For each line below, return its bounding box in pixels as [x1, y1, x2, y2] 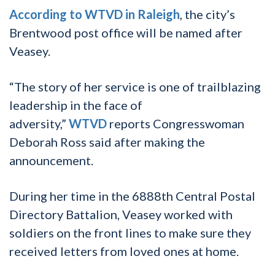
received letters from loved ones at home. [9, 244, 239, 259]
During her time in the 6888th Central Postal [9, 188, 255, 204]
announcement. [9, 153, 93, 168]
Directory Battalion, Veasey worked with [9, 207, 233, 222]
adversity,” [9, 116, 69, 131]
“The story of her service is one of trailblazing [9, 79, 261, 95]
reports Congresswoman [107, 116, 244, 131]
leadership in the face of [9, 98, 142, 113]
